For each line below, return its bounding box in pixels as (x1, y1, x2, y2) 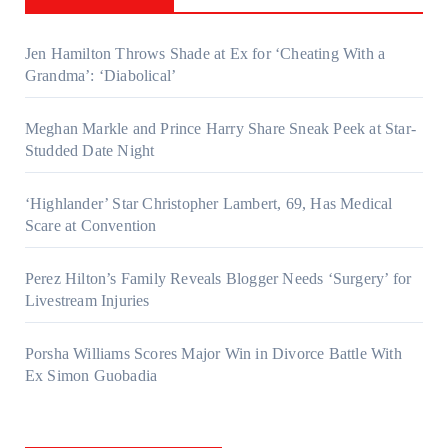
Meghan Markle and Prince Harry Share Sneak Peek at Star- (24, 119, 416, 137)
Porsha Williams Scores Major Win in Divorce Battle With (24, 344, 402, 362)
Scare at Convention (24, 216, 157, 234)
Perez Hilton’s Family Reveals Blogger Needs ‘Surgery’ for (24, 269, 412, 287)
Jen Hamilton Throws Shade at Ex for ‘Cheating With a (24, 44, 386, 62)
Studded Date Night (24, 141, 155, 159)
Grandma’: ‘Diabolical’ (24, 66, 177, 84)
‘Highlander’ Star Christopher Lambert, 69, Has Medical (24, 194, 393, 212)
